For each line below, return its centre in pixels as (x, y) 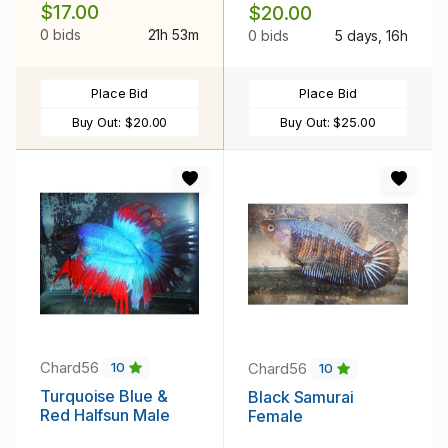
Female (275, 416)
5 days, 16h (371, 35)
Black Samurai (301, 397)
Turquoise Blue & (104, 396)
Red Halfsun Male (105, 415)
